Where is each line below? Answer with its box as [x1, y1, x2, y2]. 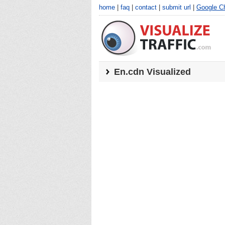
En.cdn [114, 67, 144, 77]
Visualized [144, 67, 191, 77]
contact [135, 4, 157, 11]
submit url [162, 4, 191, 11]
